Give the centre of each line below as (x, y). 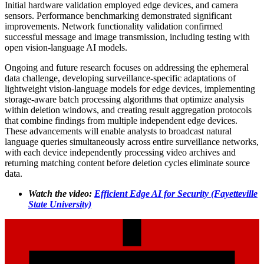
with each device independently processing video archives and (120, 153)
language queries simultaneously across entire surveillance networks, (132, 142)
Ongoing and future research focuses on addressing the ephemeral (127, 68)
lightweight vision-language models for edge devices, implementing (130, 89)
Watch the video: (61, 194)
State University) (60, 204)
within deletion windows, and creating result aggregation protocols (128, 110)
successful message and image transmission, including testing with (127, 37)
